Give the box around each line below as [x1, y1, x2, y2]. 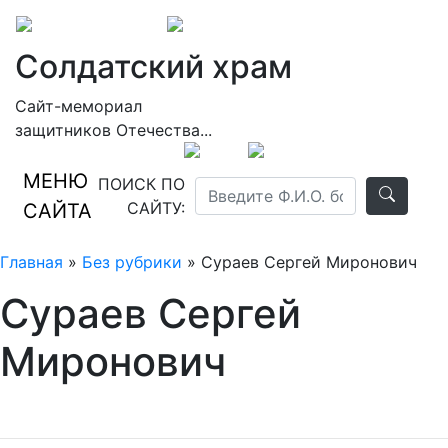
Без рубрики [82, 252, 182, 272]
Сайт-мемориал [15, 96, 142, 116]
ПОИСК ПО [97, 174, 185, 194]
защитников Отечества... [15, 120, 212, 140]
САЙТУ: [126, 198, 185, 218]
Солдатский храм [15, 47, 292, 86]
